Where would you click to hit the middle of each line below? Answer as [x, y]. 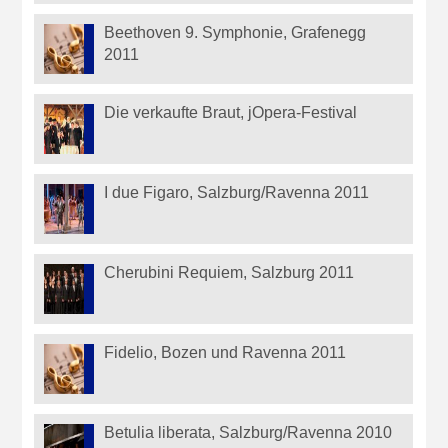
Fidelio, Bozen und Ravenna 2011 [225, 353]
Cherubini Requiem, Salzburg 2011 [229, 273]
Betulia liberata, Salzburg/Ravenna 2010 [248, 433]
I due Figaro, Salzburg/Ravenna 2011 [237, 193]
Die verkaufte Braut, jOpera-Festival [231, 113]
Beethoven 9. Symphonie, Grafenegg [235, 33]
